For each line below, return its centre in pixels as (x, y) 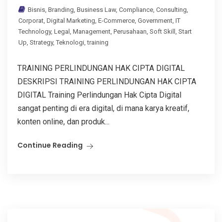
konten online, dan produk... (63, 122)
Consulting (171, 10)
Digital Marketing (71, 21)
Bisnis (36, 10)
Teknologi (70, 43)
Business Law (96, 10)
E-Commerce (116, 21)
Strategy (41, 43)
